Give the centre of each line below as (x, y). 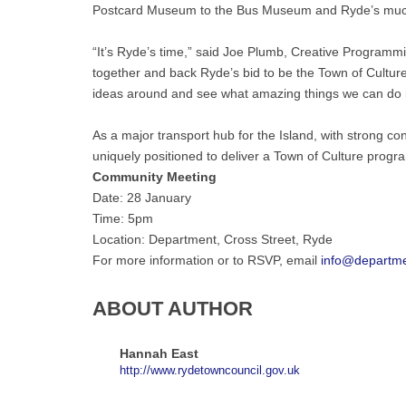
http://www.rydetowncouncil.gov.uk (210, 371)
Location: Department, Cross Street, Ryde (213, 239)
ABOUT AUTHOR (173, 309)
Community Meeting (155, 177)
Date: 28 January (142, 198)
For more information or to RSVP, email (207, 260)
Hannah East (159, 353)
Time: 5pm (123, 218)
